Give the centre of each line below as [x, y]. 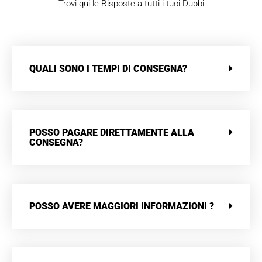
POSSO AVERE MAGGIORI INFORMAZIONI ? [122, 206]
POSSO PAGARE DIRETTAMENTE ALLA [112, 133]
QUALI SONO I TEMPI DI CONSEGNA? [108, 69]
